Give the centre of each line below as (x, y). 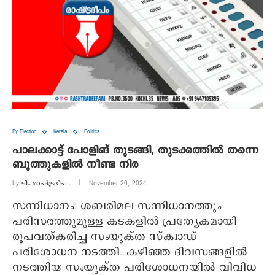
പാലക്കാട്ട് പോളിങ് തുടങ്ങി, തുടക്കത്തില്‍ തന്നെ (135, 151)
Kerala (60, 132)
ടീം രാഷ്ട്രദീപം (45, 184)
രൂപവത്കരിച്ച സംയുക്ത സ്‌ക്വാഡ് (105, 237)
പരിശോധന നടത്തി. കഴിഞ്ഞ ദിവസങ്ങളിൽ (130, 253)
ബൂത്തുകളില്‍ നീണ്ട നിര (76, 165)
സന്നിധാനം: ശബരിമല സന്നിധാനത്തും (117, 207)
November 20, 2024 (118, 184)
